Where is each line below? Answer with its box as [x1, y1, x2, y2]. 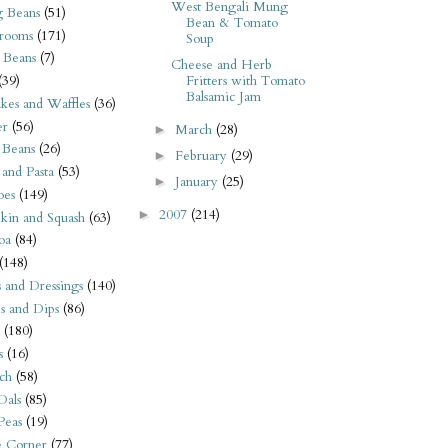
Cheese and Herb [170, 55, 272, 74]
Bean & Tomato [185, 13, 278, 32]
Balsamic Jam [185, 87, 261, 106]
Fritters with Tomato [185, 71, 305, 90]
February [175, 146, 232, 165]
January [175, 172, 223, 191]
